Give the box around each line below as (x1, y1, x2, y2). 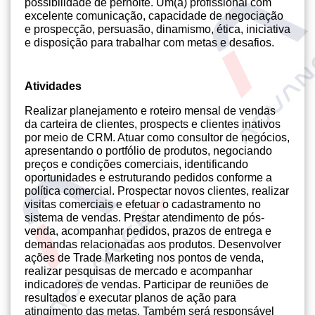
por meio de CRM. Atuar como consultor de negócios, (25, 131, 290, 143)
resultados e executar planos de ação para (25, 292, 236, 304)
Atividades (25, 80, 82, 92)
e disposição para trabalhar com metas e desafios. (25, 37, 274, 49)
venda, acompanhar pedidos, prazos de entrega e (25, 225, 271, 237)
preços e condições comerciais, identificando (25, 158, 248, 170)
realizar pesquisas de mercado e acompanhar (25, 265, 252, 277)
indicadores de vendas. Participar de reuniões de (25, 278, 269, 290)
